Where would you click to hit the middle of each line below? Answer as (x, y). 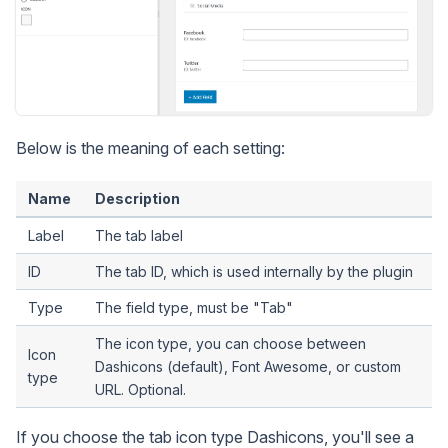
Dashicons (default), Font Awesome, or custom (248, 367)
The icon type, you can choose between (230, 344)
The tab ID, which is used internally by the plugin (254, 272)
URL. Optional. (140, 390)
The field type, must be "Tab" (194, 308)
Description (137, 199)
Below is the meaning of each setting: (150, 148)
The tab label (139, 236)
